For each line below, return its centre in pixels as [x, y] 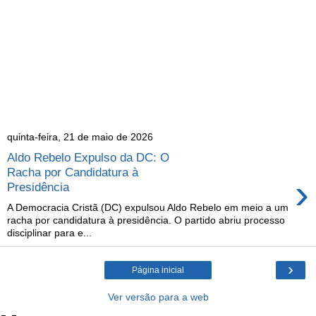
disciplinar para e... [49, 232]
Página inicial [158, 270]
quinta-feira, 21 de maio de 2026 [80, 137]
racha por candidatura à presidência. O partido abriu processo [146, 220]
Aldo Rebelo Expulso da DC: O [88, 157]
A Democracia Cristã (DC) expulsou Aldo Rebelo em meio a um [148, 207]
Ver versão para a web [158, 297]
